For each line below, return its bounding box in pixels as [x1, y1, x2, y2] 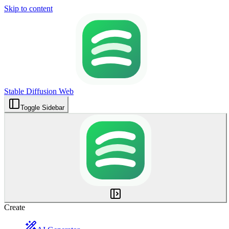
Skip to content [4, 4, 53, 13]
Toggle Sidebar [20, 104, 64, 111]
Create [4, 203, 25, 212]
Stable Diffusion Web [4, 87, 74, 96]
